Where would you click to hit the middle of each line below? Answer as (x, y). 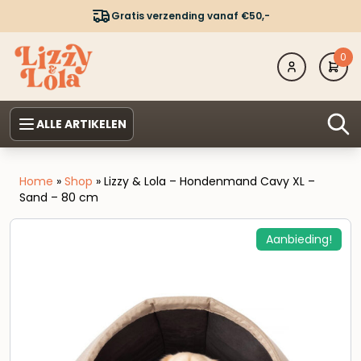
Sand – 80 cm (59, 198)
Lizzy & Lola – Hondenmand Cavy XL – (210, 182)
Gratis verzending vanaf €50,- (190, 16)
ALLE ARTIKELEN (81, 124)
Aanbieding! (299, 240)
